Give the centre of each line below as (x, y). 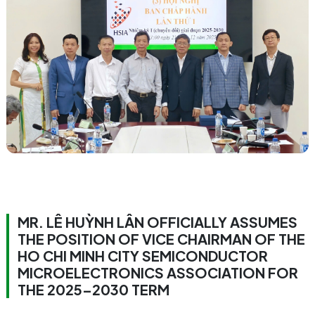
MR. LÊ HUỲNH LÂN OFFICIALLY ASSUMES (157, 222)
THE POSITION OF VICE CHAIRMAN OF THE (161, 239)
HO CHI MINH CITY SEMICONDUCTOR (143, 256)
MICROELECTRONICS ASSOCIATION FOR (158, 272)
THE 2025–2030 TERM (94, 289)
